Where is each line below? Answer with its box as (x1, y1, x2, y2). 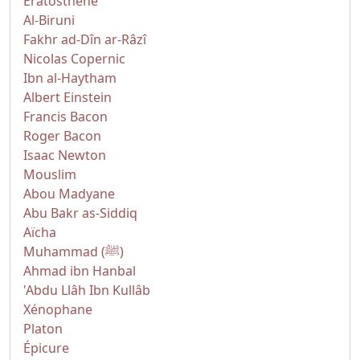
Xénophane (23, 301, 92, 318)
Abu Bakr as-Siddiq (23, 204, 137, 222)
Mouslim (23, 166, 76, 183)
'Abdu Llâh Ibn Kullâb (23, 281, 150, 299)
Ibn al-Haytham (23, 69, 117, 87)
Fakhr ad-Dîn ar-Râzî (23, 31, 146, 48)
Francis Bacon (23, 108, 108, 125)
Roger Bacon (23, 127, 101, 145)
